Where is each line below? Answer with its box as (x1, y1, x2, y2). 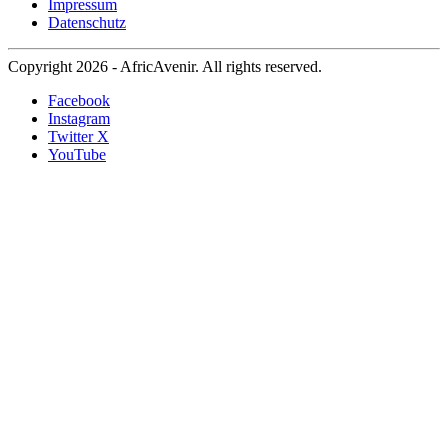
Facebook (48, 92, 110, 110)
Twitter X (48, 128, 109, 146)
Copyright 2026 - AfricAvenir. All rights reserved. (8, 58, 322, 76)
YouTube (48, 146, 106, 164)
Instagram (48, 110, 110, 128)
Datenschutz (48, 14, 126, 32)
